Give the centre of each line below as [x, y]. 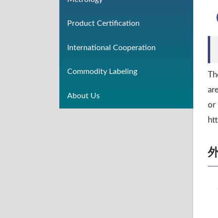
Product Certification [103, 24]
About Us [83, 96]
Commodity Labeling [102, 72]
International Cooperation [111, 47]
